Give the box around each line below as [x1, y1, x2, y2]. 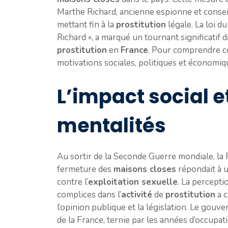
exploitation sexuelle [88, 176, 178, 188]
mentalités [57, 112, 166, 139]
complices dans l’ [57, 189, 121, 201]
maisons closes [113, 163, 176, 176]
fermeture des [57, 163, 113, 176]
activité [121, 189, 152, 201]
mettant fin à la [57, 18, 116, 31]
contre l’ [57, 176, 88, 188]
